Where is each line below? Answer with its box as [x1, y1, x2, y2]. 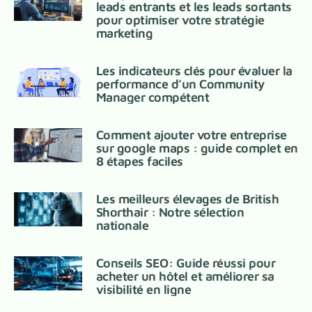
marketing [95, 26, 153, 41]
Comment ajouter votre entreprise [95, 127, 287, 143]
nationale [95, 218, 149, 233]
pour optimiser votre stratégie [95, 13, 265, 28]
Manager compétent [95, 90, 210, 105]
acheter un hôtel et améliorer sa [95, 269, 274, 284]
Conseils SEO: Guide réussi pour [95, 256, 276, 271]
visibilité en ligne [95, 282, 192, 297]
